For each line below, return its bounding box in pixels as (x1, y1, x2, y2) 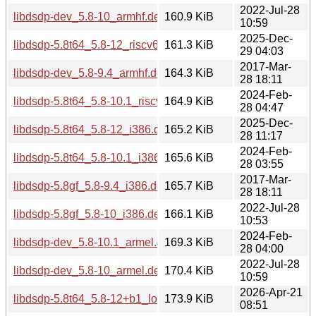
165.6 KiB (164, 151, 214, 164)
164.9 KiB (164, 95, 214, 107)
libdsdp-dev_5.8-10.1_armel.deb (13, 236, 176, 248)
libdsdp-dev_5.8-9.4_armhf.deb (13, 66, 169, 79)
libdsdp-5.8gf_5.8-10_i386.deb (13, 207, 166, 220)
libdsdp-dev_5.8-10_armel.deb (13, 264, 166, 276)
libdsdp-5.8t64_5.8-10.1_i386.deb (13, 151, 182, 164)
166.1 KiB (164, 207, 214, 220)
